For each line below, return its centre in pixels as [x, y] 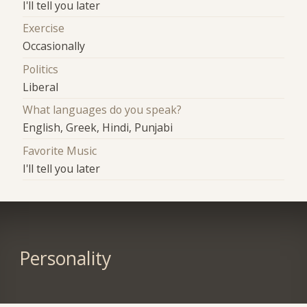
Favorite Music [60, 150]
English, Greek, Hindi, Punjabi [98, 128]
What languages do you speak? [102, 110]
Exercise [44, 28]
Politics [41, 69]
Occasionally [54, 46]
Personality [65, 259]
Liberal [41, 87]
